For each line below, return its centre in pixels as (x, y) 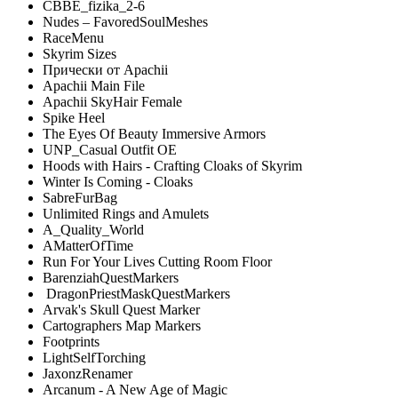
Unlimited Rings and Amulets (126, 213)
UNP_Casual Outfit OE (110, 149)
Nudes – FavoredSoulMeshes (125, 21)
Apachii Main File (94, 85)
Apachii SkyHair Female (112, 101)
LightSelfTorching (94, 357)
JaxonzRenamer (88, 373)
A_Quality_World (93, 229)
